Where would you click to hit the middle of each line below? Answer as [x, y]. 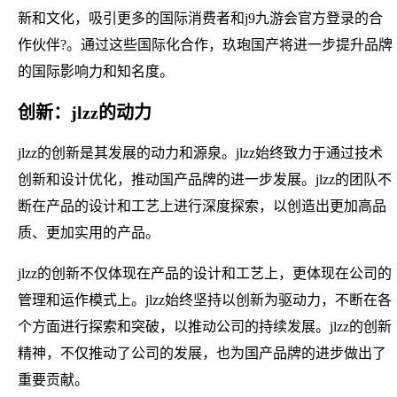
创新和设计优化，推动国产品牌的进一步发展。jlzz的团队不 [205, 179]
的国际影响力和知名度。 [96, 71]
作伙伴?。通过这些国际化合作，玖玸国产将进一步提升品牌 [205, 44]
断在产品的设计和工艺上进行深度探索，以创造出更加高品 [202, 206]
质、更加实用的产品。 [89, 232]
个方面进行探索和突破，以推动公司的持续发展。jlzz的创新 [205, 326]
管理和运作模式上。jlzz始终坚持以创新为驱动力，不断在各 [205, 300]
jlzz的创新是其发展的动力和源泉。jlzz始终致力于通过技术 [200, 152]
